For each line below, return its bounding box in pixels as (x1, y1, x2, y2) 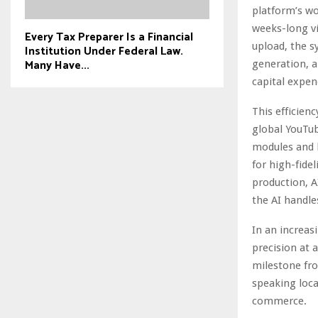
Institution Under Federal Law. (25, 41, 183, 61)
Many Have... (25, 55, 89, 75)
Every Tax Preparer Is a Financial (25, 27, 193, 47)
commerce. (252, 294, 307, 307)
